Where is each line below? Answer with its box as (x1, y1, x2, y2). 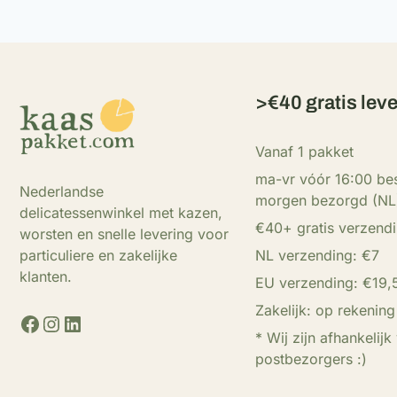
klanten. (19, 268, 72, 286)
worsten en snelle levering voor (19, 225, 229, 244)
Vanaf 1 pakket (255, 143, 354, 160)
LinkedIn (61, 309, 145, 336)
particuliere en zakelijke (19, 246, 177, 265)
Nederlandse (19, 183, 104, 201)
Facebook (19, 309, 116, 336)
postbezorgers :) (255, 350, 367, 368)
